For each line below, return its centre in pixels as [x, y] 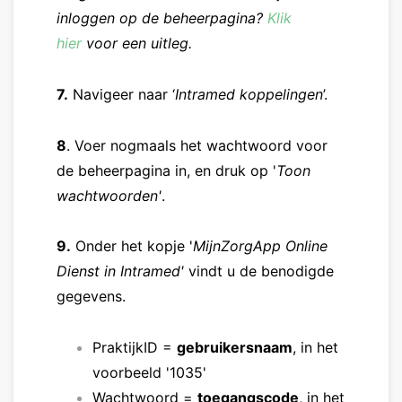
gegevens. [91, 297]
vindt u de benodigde [259, 271]
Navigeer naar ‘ [122, 94]
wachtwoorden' [109, 195]
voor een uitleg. [137, 43]
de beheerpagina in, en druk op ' [166, 170]
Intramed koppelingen [249, 94]
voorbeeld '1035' [149, 373]
